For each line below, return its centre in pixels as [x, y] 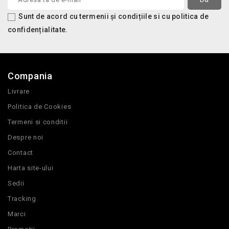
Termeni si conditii [38, 122]
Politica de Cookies [40, 107]
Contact [20, 153]
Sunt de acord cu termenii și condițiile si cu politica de [114, 17]
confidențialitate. [38, 30]
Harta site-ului [31, 168]
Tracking [22, 199]
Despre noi [26, 138]
